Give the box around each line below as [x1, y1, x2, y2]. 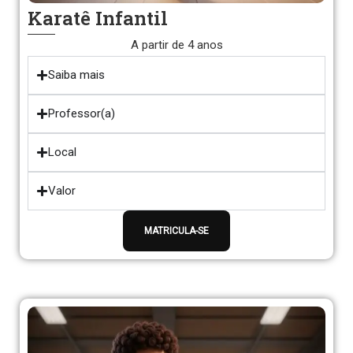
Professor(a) [48, 106, 115, 121]
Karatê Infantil [28, 6, 168, 31]
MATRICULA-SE [144, 225, 209, 236]
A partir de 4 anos [130, 38, 223, 52]
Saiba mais [48, 68, 105, 82]
